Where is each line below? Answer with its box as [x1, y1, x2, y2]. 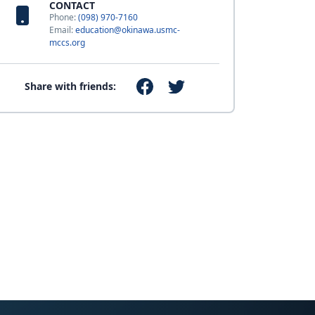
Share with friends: [25, 79, 117, 94]
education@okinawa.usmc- [75, 24, 180, 36]
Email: [49, 24, 75, 36]
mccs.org [49, 37, 85, 49]
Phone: [49, 11, 78, 23]
